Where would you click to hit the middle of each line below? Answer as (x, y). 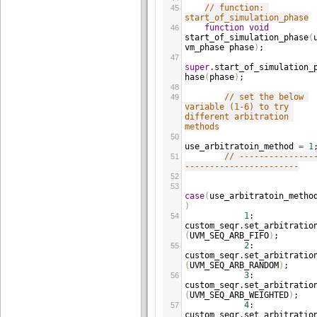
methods (202, 127)
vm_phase (204, 47)
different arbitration (237, 117)
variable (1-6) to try (237, 107)
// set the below (264, 97)
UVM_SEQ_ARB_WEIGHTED (239, 295)
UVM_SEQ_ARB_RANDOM (234, 265)
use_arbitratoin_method (239, 146)
